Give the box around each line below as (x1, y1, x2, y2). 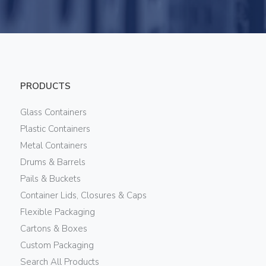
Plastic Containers (20, 123, 90, 135)
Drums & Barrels (20, 156, 85, 168)
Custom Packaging (20, 239, 94, 251)
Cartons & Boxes (20, 223, 87, 235)
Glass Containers (20, 106, 87, 118)
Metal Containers (20, 140, 87, 151)
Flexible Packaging (20, 206, 95, 218)
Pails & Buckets (20, 173, 81, 185)
